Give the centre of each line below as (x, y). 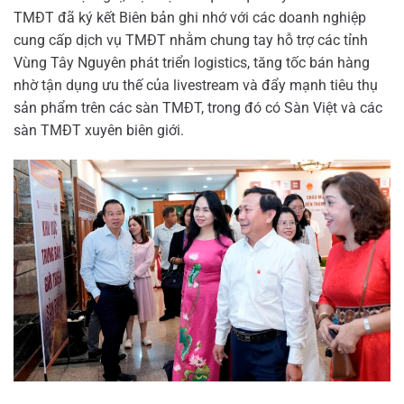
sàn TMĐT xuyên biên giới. (99, 130)
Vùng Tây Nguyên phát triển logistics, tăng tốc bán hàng (192, 62)
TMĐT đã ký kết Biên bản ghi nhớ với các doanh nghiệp (190, 17)
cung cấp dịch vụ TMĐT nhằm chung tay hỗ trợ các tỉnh (191, 40)
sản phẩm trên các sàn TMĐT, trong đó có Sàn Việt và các (198, 107)
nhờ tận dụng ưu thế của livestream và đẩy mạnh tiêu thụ (196, 85)
